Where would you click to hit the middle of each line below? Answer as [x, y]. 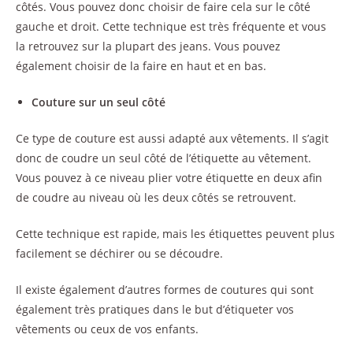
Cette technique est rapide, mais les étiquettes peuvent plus [175, 233]
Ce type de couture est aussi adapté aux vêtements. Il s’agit [172, 138]
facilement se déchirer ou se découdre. [119, 253]
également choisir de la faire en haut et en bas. [141, 65]
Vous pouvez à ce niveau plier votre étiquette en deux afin [169, 177]
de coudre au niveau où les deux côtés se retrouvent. [156, 197]
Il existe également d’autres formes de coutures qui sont [165, 289]
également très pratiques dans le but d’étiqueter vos [155, 309]
